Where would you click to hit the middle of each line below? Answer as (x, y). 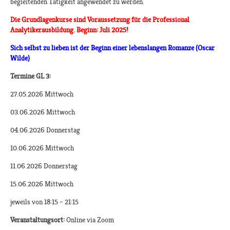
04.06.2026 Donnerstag (45, 130)
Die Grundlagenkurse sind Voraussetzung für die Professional (100, 20)
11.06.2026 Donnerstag (44, 166)
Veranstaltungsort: (37, 220)
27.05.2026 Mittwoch (42, 94)
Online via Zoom (89, 220)
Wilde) (20, 58)
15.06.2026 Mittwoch (42, 184)
